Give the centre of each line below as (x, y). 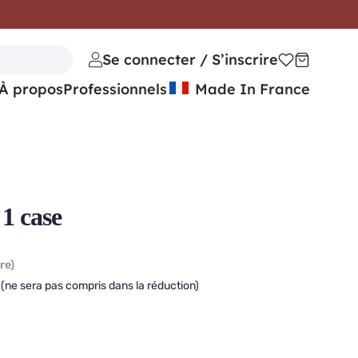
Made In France (251, 89)
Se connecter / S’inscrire (190, 60)
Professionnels (115, 89)
